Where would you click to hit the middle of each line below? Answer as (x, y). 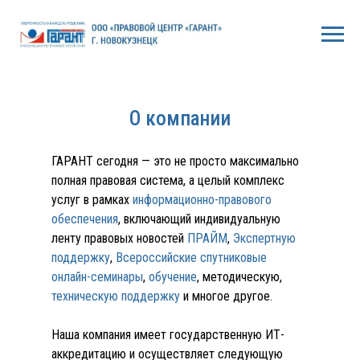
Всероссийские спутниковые (191, 258)
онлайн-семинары (97, 277)
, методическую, (239, 277)
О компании (180, 119)
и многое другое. (226, 296)
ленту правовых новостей (119, 238)
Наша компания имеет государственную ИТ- (168, 335)
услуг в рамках (90, 200)
